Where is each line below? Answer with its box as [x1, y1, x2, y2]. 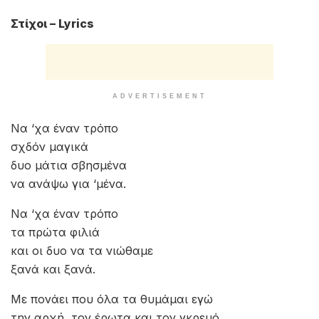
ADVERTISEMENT [112, 93, 207, 100]
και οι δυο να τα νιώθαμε [11, 244, 153, 258]
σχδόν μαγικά [11, 140, 88, 154]
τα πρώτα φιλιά [11, 225, 100, 239]
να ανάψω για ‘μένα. [11, 177, 126, 191]
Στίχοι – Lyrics [11, 16, 94, 31]
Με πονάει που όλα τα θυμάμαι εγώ [11, 292, 213, 306]
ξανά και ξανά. [11, 262, 95, 276]
